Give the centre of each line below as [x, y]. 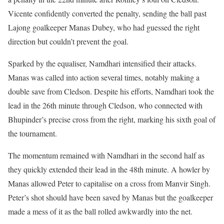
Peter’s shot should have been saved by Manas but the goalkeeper [110, 197]
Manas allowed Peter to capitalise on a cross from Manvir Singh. [109, 183]
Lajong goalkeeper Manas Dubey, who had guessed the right [104, 27]
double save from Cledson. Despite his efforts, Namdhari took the [111, 91]
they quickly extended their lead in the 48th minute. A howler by [109, 169]
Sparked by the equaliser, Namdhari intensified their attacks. [102, 63]
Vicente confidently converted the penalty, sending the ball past [107, 13]
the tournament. [32, 133]
